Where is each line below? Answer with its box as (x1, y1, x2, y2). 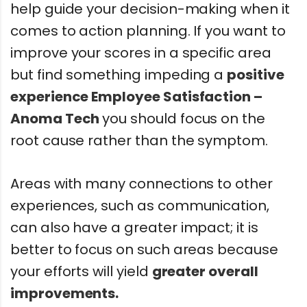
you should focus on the (102, 108, 265, 128)
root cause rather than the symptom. (10, 130, 268, 150)
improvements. (10, 283, 119, 303)
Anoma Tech (10, 108, 103, 128)
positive (227, 64, 284, 84)
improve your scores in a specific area (10, 42, 271, 62)
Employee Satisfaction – (91, 86, 262, 106)
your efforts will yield (10, 261, 152, 281)
